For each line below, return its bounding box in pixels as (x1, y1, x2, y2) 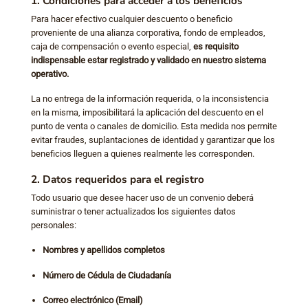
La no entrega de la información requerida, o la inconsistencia (31, 93, 269, 104)
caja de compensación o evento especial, (31, 41, 193, 52)
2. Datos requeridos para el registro (31, 171, 204, 186)
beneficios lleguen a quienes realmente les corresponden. (31, 148, 254, 159)
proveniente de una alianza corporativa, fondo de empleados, (31, 27, 265, 38)
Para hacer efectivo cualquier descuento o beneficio (31, 13, 232, 24)
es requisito (193, 41, 239, 52)
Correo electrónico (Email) (42, 295, 143, 306)
